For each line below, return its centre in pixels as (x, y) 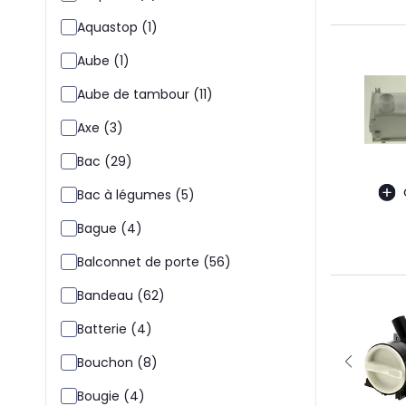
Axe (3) (100, 128)
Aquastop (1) (117, 27)
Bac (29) (105, 161)
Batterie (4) (115, 329)
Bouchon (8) (117, 362)
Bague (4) (110, 228)
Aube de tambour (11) (145, 94)
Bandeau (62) (121, 295)
